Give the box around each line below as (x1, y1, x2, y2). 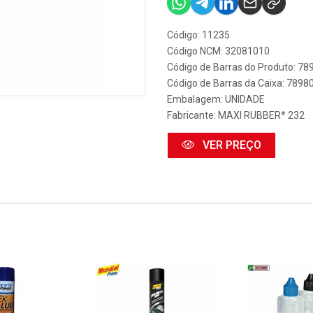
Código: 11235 (167, 29, 230, 41)
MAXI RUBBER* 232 (218, 110, 305, 121)
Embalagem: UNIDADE (167, 94, 265, 105)
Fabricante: (167, 110, 218, 121)
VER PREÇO (200, 138, 261, 152)
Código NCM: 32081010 (167, 45, 270, 57)
